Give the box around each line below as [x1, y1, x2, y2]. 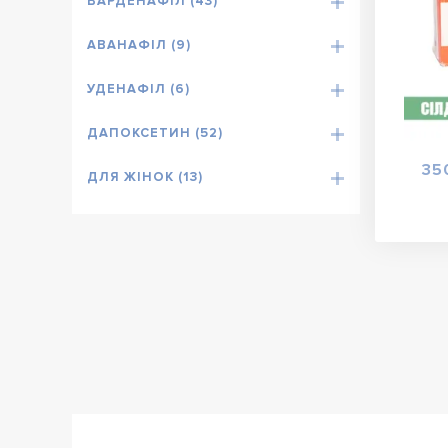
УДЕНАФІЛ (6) [87, 81, 190, 98]
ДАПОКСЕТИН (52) [87, 125, 223, 142]
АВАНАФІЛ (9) [87, 37, 191, 54]
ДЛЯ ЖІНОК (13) [87, 169, 203, 186]
